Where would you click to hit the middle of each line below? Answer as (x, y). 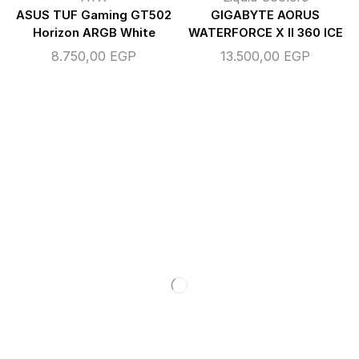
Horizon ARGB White (94, 33)
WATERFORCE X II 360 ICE (265, 33)
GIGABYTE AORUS (265, 16)
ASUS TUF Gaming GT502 (94, 16)
